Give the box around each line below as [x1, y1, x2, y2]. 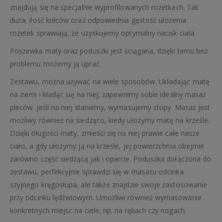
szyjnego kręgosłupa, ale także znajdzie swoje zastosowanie [10, 179, 208, 189]
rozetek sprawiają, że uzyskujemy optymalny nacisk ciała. [10, 28, 196, 38]
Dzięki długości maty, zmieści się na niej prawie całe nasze [10, 128, 200, 138]
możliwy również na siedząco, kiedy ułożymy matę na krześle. [10, 115, 210, 125]
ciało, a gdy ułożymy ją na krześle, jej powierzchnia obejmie [10, 141, 205, 151]
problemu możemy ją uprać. [10, 58, 101, 68]
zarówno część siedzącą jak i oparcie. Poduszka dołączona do [10, 154, 212, 164]
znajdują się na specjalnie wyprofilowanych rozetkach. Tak [10, 2, 199, 12]
